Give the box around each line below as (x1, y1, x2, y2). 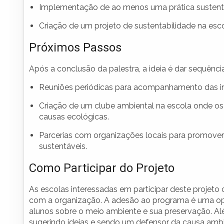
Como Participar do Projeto (29, 161, 174, 175)
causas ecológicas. (39, 112, 109, 122)
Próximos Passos (29, 40, 121, 55)
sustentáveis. (39, 141, 87, 151)
